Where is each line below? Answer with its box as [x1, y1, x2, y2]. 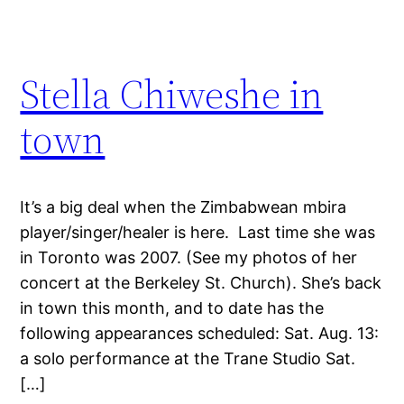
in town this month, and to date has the [20, 298, 325, 318]
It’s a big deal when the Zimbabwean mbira [20, 197, 347, 217]
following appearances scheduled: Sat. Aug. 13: [20, 324, 380, 344]
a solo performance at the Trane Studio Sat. [20, 349, 356, 369]
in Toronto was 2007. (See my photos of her [20, 248, 358, 268]
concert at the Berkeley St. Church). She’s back [20, 273, 382, 293]
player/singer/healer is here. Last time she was [20, 223, 376, 243]
